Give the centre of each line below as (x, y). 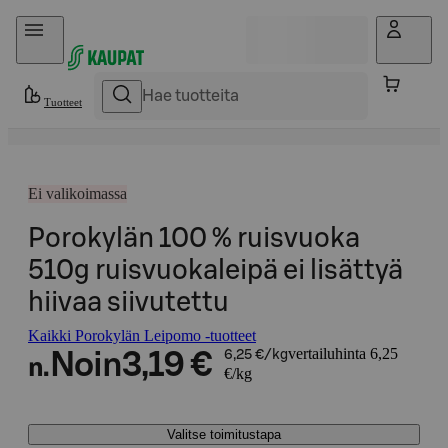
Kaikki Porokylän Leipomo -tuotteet (142, 335)
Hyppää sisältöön (70, 24)
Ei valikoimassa (77, 193)
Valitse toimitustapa (224, 434)
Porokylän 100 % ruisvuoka (194, 238)
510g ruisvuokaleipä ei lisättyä (215, 270)
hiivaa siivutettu (128, 302)
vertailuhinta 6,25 (342, 353)
